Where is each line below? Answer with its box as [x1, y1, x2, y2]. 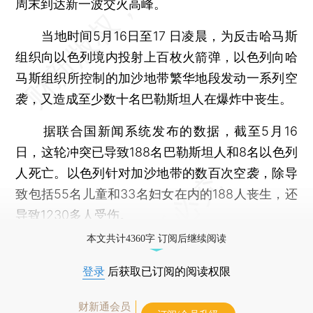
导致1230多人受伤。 [15, 207, 133, 222]
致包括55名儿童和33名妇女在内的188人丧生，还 [15, 186, 298, 201]
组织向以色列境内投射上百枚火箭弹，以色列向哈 [15, 49, 298, 64]
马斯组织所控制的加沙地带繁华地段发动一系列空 [15, 70, 298, 85]
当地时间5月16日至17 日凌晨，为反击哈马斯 [15, 28, 298, 43]
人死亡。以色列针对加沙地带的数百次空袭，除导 [15, 165, 298, 180]
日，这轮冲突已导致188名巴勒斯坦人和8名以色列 [15, 144, 298, 159]
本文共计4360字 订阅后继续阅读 [87, 233, 226, 244]
